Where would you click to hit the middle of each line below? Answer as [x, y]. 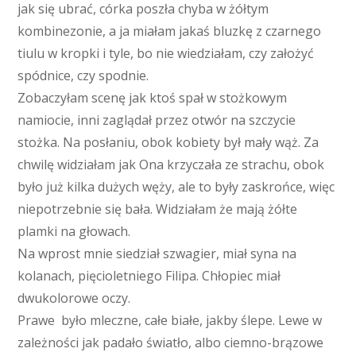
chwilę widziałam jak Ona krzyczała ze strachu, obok [171, 165]
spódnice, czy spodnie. [83, 76]
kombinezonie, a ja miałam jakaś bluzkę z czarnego [170, 31]
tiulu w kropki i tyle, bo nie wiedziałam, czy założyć [166, 54]
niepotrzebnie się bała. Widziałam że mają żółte [158, 209]
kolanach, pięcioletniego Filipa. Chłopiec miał [149, 276]
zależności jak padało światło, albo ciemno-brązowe [171, 343]
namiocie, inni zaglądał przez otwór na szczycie [157, 120]
